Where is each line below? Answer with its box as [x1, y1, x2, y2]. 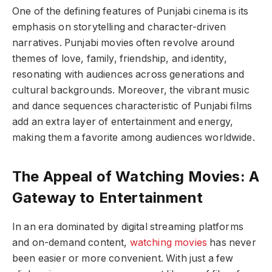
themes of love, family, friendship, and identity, [12, 53, 227, 65]
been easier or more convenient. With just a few [12, 252, 234, 264]
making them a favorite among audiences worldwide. [12, 132, 255, 144]
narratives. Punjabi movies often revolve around [12, 37, 235, 49]
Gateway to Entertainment [12, 188, 203, 206]
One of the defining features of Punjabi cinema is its [12, 5, 249, 18]
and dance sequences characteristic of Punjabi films [12, 100, 253, 112]
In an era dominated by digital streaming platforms [12, 220, 243, 233]
